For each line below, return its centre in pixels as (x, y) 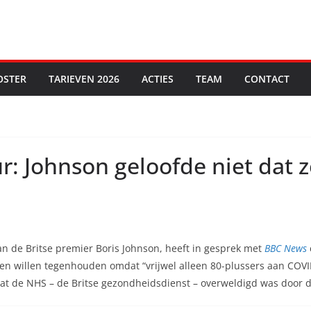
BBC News (287, 248)
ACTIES (158, 79)
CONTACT (267, 79)
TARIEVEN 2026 (84, 79)
